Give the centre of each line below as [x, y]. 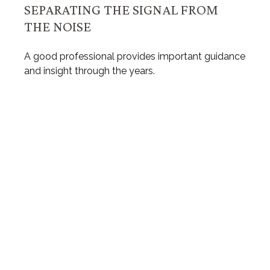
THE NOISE [58, 27]
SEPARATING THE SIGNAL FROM [121, 10]
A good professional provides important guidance [135, 57]
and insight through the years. [89, 71]
